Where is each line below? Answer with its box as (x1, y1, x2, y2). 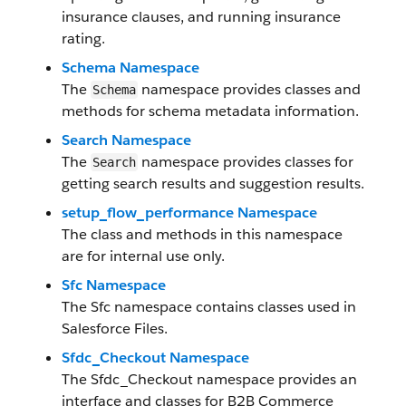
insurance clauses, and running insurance (62, 7, 341, 26)
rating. (62, 29, 105, 48)
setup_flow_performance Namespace (62, 203, 317, 222)
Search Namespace (62, 130, 191, 150)
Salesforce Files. (62, 319, 168, 338)
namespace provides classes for (138, 152, 353, 171)
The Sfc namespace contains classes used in (62, 297, 356, 316)
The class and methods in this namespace (62, 225, 343, 244)
